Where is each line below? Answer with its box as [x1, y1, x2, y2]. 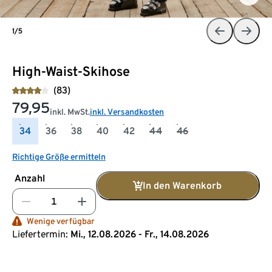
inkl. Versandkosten [90, 106, 164, 117]
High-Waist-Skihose [12, 63, 130, 79]
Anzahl [15, 172, 45, 184]
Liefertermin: [12, 228, 68, 240]
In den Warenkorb [143, 179, 222, 191]
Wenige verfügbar [27, 216, 95, 226]
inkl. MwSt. [50, 106, 90, 117]
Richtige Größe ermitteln [12, 151, 106, 161]
